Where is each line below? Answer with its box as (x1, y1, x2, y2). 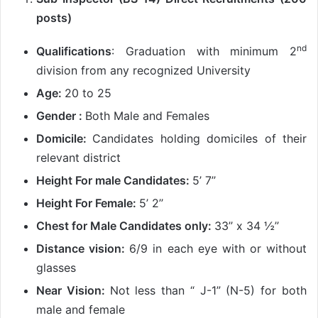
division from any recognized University (36, 63, 251, 78)
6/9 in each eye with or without (129, 241, 307, 256)
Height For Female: (36, 196, 139, 211)
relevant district (36, 150, 121, 165)
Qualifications (36, 44, 111, 59)
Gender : (36, 109, 85, 124)
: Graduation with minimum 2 (111, 44, 297, 59)
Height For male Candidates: (36, 173, 192, 188)
